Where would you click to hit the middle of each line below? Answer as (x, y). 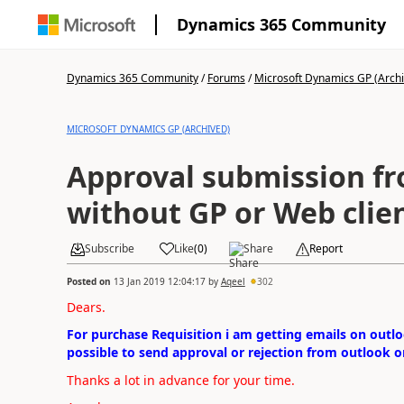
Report (326, 248)
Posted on (90, 281)
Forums (226, 78)
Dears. (86, 307)
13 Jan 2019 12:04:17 (159, 281)
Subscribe (109, 248)
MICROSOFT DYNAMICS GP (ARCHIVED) (148, 129)
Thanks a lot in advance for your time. (180, 380)
